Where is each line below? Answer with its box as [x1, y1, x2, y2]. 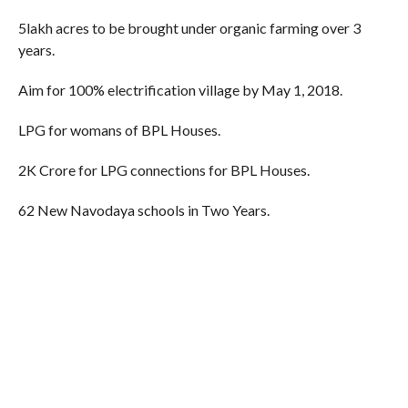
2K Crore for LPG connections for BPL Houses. [17, 161, 310, 179]
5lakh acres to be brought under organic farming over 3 [17, 19, 361, 37]
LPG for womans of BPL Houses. [17, 121, 220, 139]
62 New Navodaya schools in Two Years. [17, 201, 270, 219]
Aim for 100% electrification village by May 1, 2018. [17, 81, 342, 99]
